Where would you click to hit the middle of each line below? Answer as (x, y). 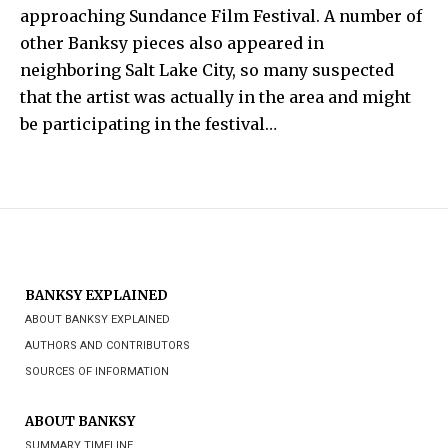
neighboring (72, 69)
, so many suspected (313, 69)
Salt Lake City (178, 69)
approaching (74, 15)
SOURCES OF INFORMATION (97, 371)
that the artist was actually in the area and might (215, 96)
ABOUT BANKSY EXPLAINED (97, 319)
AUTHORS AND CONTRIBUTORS (107, 345)
